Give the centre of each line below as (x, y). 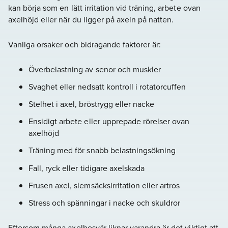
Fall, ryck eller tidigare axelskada (87, 168)
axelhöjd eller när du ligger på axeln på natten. (91, 20)
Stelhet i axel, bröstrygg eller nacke (92, 104)
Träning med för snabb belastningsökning (102, 150)
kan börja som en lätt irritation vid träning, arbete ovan (104, 8)
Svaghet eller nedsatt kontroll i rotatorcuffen (107, 86)
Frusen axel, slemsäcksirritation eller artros (104, 185)
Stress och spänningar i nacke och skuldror (105, 202)
